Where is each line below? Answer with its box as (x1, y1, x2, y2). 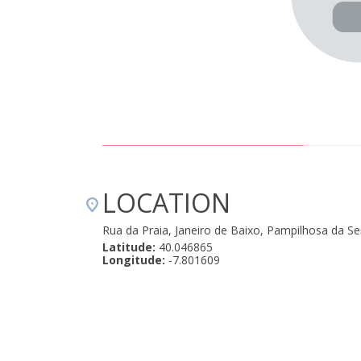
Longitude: (102, 252, 165, 268)
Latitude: (102, 239, 156, 255)
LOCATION (102, 185, 230, 220)
